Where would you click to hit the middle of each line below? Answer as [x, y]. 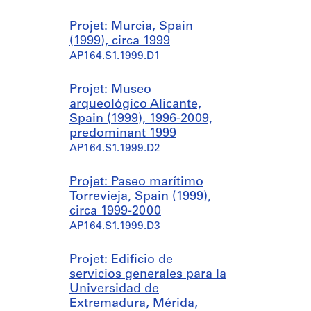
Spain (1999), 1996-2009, [141, 119]
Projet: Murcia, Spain [131, 27]
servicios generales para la [148, 275]
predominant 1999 [123, 134]
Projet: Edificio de [121, 260]
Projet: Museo [110, 90]
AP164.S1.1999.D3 [115, 227]
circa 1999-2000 [115, 211]
